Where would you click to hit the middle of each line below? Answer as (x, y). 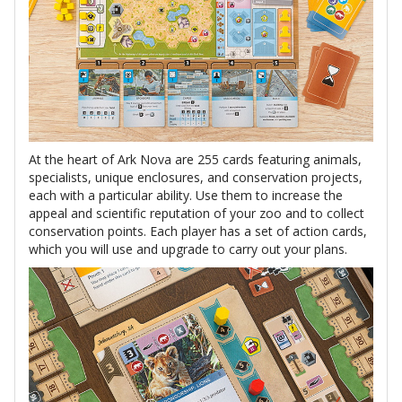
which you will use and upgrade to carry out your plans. (188, 249)
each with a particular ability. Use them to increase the (186, 195)
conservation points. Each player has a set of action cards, (198, 231)
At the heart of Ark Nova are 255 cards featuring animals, (195, 159)
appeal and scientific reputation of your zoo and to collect (197, 213)
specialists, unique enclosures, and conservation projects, (196, 177)
